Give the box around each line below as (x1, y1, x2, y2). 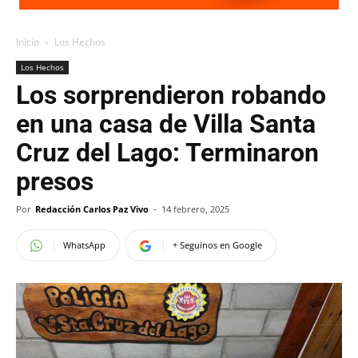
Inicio (16, 35, 39, 49)
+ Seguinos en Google (173, 239, 262, 251)
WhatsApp (63, 239, 105, 251)
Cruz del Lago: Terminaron (16, 137, 319, 168)
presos (16, 166, 93, 197)
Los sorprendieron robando (16, 80, 326, 110)
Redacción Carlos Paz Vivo (35, 203, 149, 215)
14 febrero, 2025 (161, 203, 229, 215)
